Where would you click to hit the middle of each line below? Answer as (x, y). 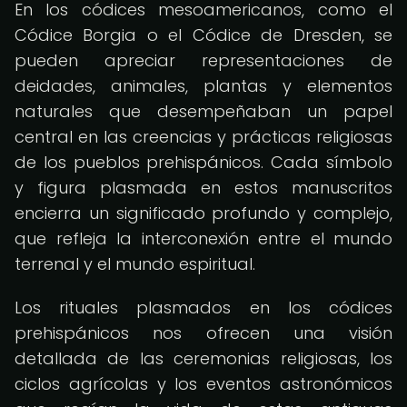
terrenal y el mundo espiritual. (135, 264)
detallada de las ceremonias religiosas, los (203, 358)
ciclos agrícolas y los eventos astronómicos (203, 384)
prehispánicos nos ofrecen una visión (203, 333)
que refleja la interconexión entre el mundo (203, 238)
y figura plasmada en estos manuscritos (203, 188)
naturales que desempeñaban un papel (203, 111)
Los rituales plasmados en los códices (203, 308)
